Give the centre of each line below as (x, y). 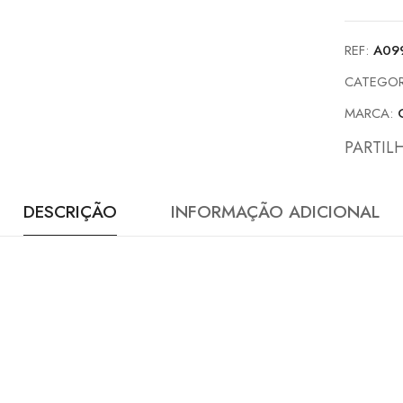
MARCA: (372, 114)
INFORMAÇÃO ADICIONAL (275, 212)
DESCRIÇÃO (70, 212)
